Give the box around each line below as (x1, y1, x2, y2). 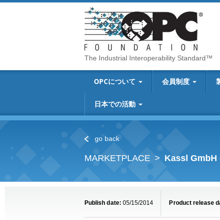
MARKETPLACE (84, 153, 150, 163)
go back (92, 135, 119, 142)
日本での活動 (94, 99, 137, 109)
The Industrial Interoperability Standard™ (84, 54, 213, 62)
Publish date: (84, 199, 121, 206)
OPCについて (94, 77, 137, 86)
